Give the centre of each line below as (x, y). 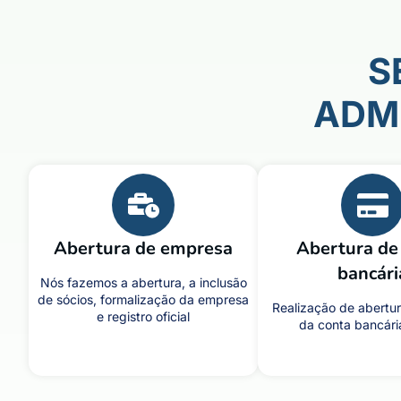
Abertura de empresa (143, 248)
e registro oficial (143, 316)
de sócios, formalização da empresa (143, 299)
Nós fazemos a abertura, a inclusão (143, 282)
